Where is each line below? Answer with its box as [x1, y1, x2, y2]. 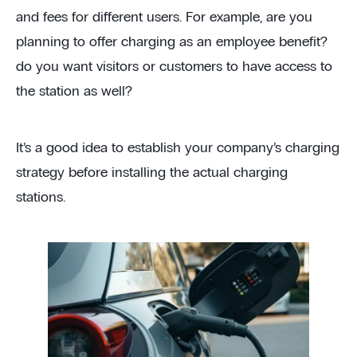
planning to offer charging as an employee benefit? [16, 35, 328, 50]
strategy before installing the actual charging [16, 166, 288, 181]
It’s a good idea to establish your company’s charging [16, 141, 339, 156]
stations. [16, 190, 69, 206]
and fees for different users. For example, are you [16, 10, 312, 25]
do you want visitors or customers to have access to [16, 60, 332, 75]
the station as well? [16, 84, 136, 100]
